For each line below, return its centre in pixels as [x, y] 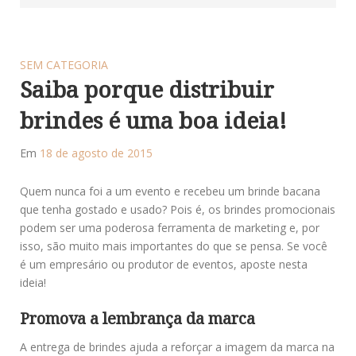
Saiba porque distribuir [147, 89]
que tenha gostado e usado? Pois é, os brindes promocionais [178, 209]
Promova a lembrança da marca [137, 318]
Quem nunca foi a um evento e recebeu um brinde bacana [170, 191]
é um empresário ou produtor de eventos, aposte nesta [164, 264]
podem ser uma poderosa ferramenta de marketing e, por [170, 227]
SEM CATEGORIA [64, 64]
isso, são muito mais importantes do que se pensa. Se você [174, 246]
